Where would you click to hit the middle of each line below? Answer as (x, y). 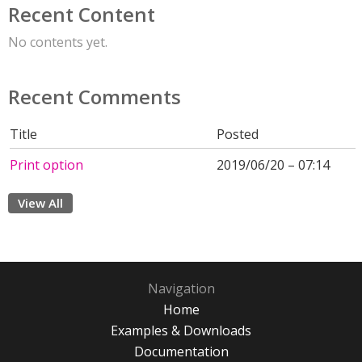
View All (40, 203)
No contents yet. (58, 42)
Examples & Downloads (181, 330)
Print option (46, 165)
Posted (238, 134)
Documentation (181, 351)
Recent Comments (95, 97)
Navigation (181, 288)
